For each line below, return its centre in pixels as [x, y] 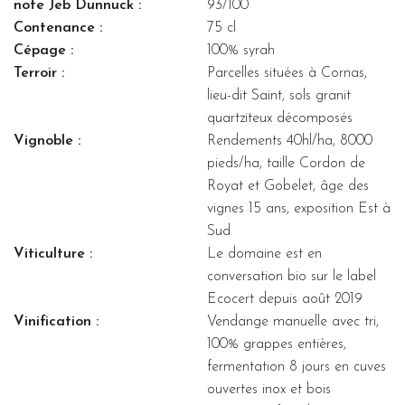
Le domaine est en [264, 254]
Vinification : [56, 321]
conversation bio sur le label [292, 276]
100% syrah [241, 50]
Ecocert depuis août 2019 [285, 299]
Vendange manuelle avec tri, [293, 321]
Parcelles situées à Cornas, [287, 73]
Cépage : [43, 50]
